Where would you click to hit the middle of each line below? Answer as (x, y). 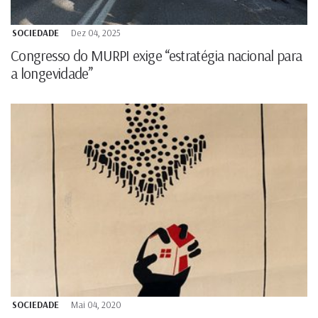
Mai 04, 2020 (96, 304)
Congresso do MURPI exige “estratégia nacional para (157, 56)
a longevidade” (52, 73)
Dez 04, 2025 (96, 33)
